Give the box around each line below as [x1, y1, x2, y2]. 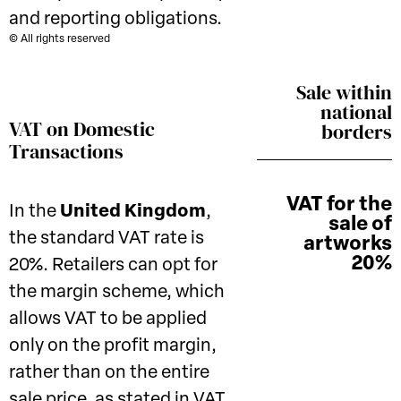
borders [321, 118, 392, 145]
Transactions [9, 138, 124, 165]
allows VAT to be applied [9, 311, 207, 328]
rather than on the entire [9, 364, 209, 382]
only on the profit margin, [9, 337, 217, 355]
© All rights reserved [9, 34, 110, 45]
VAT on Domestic [9, 115, 155, 142]
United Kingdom [60, 203, 206, 221]
